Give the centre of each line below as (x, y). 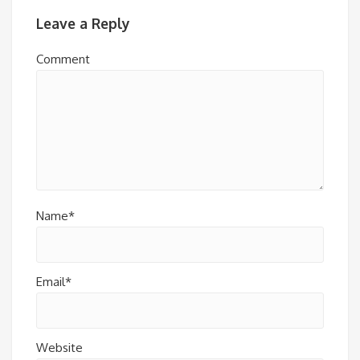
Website (59, 348)
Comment (63, 59)
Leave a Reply (83, 23)
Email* (54, 282)
